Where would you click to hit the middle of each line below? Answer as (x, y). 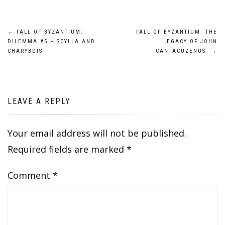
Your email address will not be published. (97, 133)
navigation (44, 58)
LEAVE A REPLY (39, 101)
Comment (30, 176)
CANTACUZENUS (183, 51)
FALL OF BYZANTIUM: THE (177, 32)
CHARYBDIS (25, 51)
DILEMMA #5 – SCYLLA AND (51, 42)
